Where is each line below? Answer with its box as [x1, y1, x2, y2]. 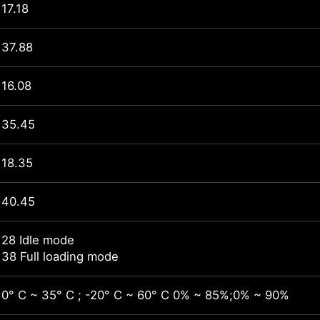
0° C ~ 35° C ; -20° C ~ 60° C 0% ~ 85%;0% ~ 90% [1, 288, 289, 303]
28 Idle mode [1, 233, 74, 248]
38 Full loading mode [1, 249, 119, 264]
